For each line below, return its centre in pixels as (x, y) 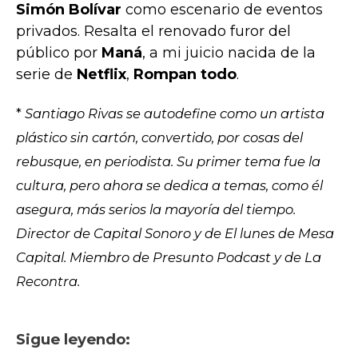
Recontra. (48, 282)
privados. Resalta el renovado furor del (153, 32)
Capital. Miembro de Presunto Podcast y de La (169, 258)
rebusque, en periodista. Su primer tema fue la (168, 162)
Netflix (101, 75)
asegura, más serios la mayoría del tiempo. (156, 210)
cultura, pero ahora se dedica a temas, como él (169, 186)
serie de (46, 75)
